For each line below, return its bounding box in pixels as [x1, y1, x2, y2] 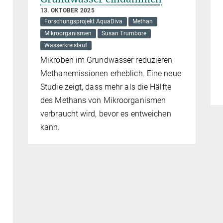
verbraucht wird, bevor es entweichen [40, 109, 171, 119]
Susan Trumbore [102, 30, 147, 37]
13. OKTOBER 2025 [40, 7, 95, 14]
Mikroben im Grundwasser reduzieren [40, 55, 173, 65]
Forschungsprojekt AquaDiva [44, 18, 123, 25]
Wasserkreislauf [44, 42, 88, 49]
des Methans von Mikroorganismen [40, 96, 166, 106]
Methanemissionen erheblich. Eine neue [40, 69, 181, 79]
